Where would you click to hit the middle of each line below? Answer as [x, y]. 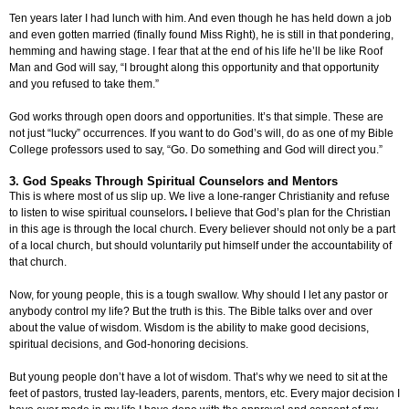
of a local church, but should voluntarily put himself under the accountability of [200, 246]
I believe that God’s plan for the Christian [290, 213]
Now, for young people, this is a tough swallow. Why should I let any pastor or [199, 295]
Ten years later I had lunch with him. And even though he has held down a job [200, 19]
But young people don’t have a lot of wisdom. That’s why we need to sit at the [199, 378]
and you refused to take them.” [84, 84]
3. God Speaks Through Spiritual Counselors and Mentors [173, 182]
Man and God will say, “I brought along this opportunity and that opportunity [194, 68]
